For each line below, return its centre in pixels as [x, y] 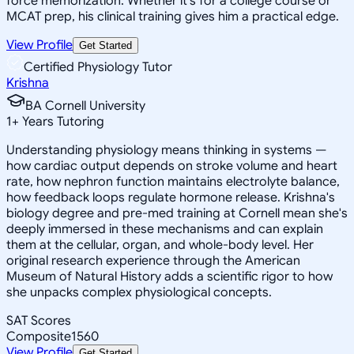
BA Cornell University [85, 105]
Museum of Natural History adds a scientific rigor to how [169, 276]
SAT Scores [39, 320]
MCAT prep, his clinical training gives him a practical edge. [173, 16]
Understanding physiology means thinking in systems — [166, 150]
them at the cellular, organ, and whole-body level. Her [160, 245]
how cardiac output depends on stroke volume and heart [172, 166]
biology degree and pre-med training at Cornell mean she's [177, 213]
